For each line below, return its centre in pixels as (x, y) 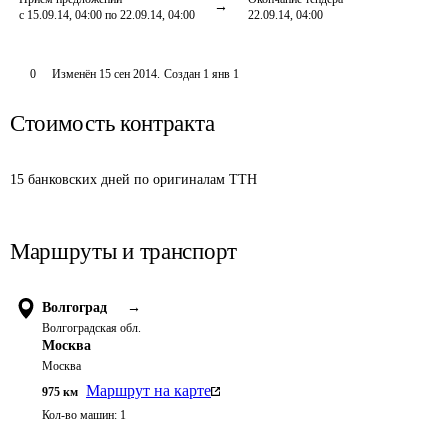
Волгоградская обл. (91, 328)
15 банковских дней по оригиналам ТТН (133, 179)
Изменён (75, 74)
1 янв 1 (220, 74)
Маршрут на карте (148, 390)
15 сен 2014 (127, 74)
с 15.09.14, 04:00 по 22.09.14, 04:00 (107, 15)
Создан (181, 74)
